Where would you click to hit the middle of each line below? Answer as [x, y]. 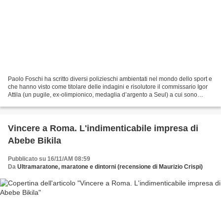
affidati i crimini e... [33, 102]
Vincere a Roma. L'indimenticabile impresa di [103, 128]
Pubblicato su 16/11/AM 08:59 [49, 159]
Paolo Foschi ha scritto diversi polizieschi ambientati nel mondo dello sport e [110, 79]
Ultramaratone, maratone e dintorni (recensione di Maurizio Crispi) [110, 166]
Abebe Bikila [35, 140]
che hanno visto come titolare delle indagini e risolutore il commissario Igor [108, 87]
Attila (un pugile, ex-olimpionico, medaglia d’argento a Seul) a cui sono [103, 94]
